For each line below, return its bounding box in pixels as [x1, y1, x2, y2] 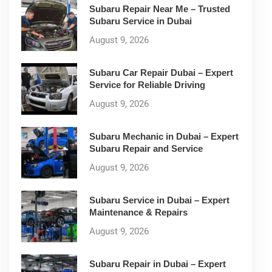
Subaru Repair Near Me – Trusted [89, 4, 230, 15]
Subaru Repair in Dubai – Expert [89, 259, 226, 270]
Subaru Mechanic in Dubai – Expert [89, 131, 239, 142]
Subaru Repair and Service [89, 143, 203, 154]
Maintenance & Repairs [89, 207, 188, 218]
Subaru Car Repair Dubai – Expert [89, 67, 233, 78]
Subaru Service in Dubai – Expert [89, 195, 229, 206]
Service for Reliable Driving [89, 80, 205, 90]
